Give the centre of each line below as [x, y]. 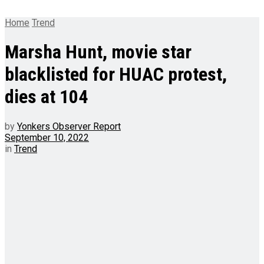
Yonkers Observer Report [69, 126]
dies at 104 [46, 97]
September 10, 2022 [47, 137]
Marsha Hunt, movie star [98, 52]
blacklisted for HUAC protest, [116, 75]
